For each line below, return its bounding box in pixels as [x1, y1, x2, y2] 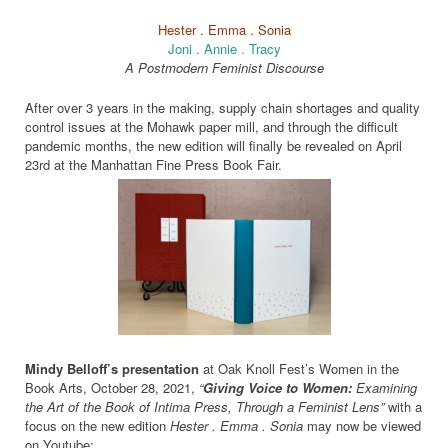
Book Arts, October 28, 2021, [25, 378, 199, 398]
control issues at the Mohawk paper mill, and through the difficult [25, 116, 398, 136]
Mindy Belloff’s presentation [25, 359, 199, 379]
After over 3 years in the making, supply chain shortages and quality [25, 97, 420, 117]
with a [384, 397, 422, 417]
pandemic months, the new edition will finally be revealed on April [25, 135, 402, 155]
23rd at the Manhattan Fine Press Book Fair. [25, 154, 282, 174]
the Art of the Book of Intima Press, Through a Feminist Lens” [25, 397, 384, 417]
